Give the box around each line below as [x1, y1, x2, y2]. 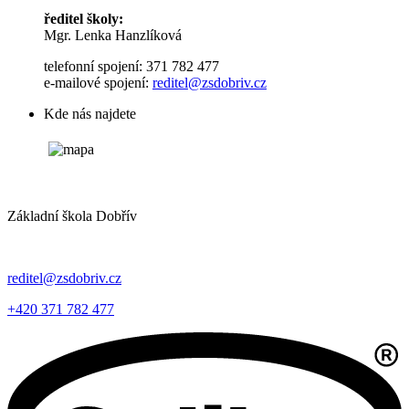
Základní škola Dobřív [7, 207, 137, 224]
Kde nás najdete [44, 105, 136, 121]
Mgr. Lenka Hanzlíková [44, 26, 182, 43]
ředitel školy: [44, 10, 127, 26]
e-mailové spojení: [44, 74, 152, 90]
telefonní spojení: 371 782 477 [44, 58, 219, 74]
